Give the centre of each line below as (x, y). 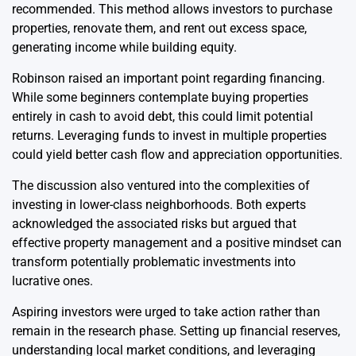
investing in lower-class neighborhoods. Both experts (159, 205)
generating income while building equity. (124, 48)
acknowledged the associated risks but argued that (154, 224)
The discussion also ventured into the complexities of (161, 186)
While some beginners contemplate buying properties (160, 98)
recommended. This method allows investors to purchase (172, 10)
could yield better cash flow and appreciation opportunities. (177, 155)
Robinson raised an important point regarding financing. (168, 79)
